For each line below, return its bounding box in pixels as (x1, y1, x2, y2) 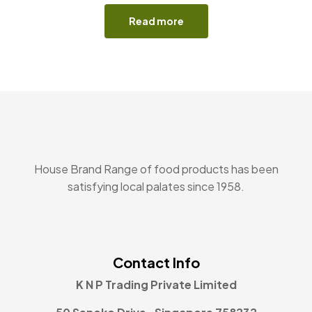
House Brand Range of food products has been (33, 161, 279, 176)
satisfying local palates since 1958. (68, 178, 244, 194)
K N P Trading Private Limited (75, 276, 237, 292)
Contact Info (112, 253, 200, 271)
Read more (128, 15, 184, 28)
